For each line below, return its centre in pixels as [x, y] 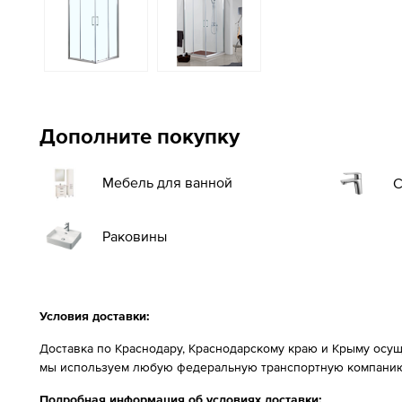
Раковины [135, 236]
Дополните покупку [140, 136]
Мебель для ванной [167, 182]
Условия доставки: [95, 316]
